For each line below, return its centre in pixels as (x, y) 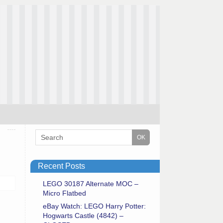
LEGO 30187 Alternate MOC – (91, 183)
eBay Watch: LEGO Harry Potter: (94, 206)
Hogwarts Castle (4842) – (83, 215)
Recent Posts (61, 166)
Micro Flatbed (64, 193)
